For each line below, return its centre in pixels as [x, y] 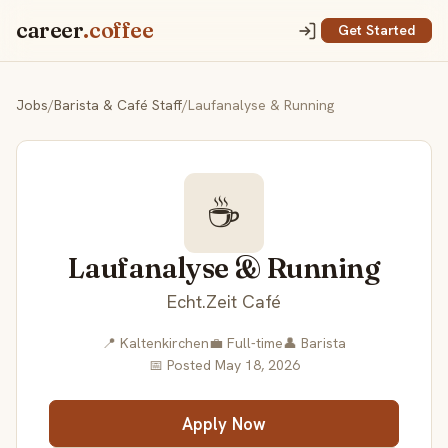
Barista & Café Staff [118, 105]
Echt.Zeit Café [224, 302]
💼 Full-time [246, 343]
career [50, 30]
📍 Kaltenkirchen [155, 343]
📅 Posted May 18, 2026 [224, 365]
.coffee [118, 30]
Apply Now [224, 423]
